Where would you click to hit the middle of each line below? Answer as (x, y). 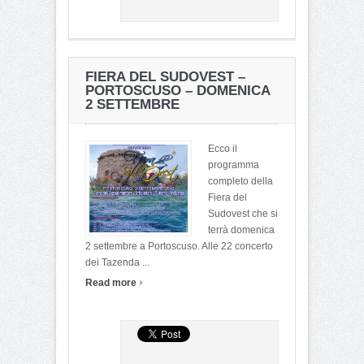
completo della (240, 181)
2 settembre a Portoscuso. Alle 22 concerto (179, 246)
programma (234, 165)
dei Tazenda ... (117, 262)
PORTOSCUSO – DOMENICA (178, 90)
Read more (112, 282)
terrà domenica (241, 230)
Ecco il (223, 148)
